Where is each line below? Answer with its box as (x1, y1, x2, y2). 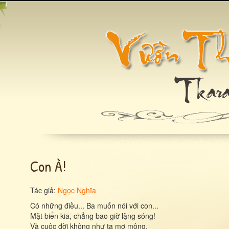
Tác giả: (30, 185, 58, 195)
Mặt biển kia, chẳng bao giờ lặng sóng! (30, 211, 155, 221)
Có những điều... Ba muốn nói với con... (30, 200, 158, 211)
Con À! (30, 156, 66, 176)
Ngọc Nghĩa (58, 185, 96, 195)
